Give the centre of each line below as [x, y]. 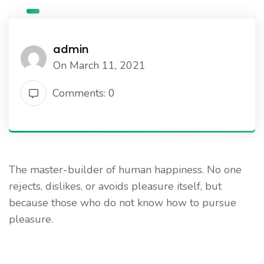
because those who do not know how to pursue [123, 203]
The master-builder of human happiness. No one [125, 170]
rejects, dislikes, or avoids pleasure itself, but [115, 186]
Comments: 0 [84, 93]
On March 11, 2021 [99, 65]
